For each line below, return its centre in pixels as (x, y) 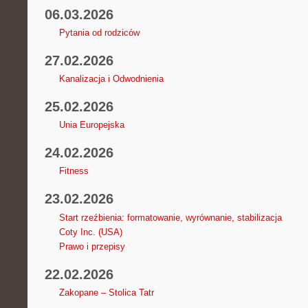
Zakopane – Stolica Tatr (106, 292)
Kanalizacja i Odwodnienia (111, 79)
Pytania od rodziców (99, 32)
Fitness (74, 171)
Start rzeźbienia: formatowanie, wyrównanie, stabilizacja (170, 217)
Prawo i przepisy (92, 246)
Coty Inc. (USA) (90, 232)
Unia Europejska (91, 125)
